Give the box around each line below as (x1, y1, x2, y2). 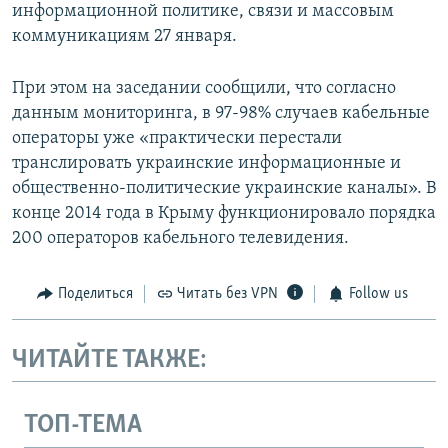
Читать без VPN (177, 286, 278, 303)
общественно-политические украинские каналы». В (12, 179, 436, 199)
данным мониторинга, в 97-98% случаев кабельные (12, 104, 430, 124)
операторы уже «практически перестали (12, 129, 342, 149)
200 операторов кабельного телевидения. (12, 229, 349, 249)
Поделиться (57, 286, 133, 303)
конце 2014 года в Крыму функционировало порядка (12, 204, 436, 224)
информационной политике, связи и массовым (12, 2, 394, 22)
